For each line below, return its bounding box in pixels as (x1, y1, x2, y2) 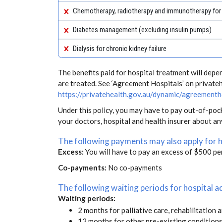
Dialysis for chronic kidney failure (73, 44, 167, 53)
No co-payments (108, 163, 162, 172)
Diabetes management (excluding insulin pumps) (73, 25, 212, 34)
